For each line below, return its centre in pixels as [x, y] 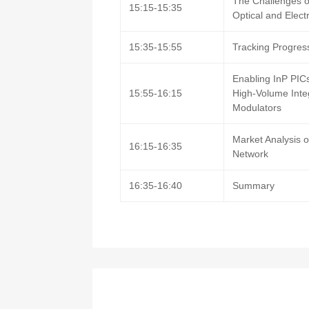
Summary [254, 186]
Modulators [257, 108]
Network [251, 154]
